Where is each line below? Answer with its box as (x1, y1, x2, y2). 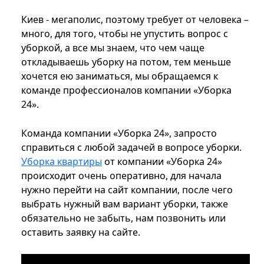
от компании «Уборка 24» (102, 155, 222, 169)
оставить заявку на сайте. (21, 226, 140, 239)
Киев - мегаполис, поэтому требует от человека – (21, 13, 249, 27)
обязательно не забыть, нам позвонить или (21, 212, 226, 225)
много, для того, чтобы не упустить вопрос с (21, 27, 228, 41)
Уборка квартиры (21, 155, 102, 169)
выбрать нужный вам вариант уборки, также (21, 197, 228, 211)
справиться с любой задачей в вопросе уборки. (21, 141, 242, 154)
